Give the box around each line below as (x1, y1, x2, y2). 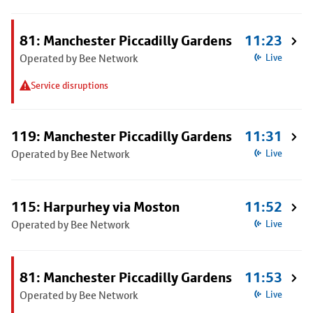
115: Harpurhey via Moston (11, 198, 180, 215)
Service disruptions (31, 80, 108, 91)
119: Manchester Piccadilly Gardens (11, 128, 232, 145)
